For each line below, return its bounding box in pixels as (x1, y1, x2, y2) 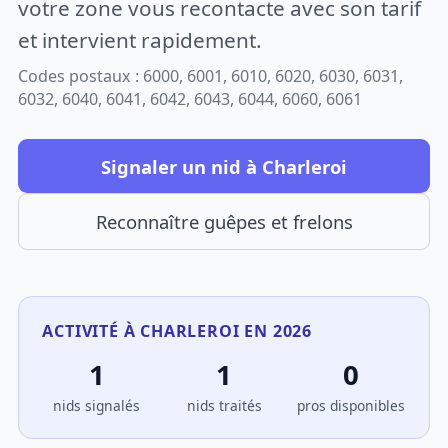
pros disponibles (297, 396, 406, 416)
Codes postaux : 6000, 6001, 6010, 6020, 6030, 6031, (18, 65, 404, 88)
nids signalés (53, 396, 141, 416)
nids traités (186, 396, 262, 416)
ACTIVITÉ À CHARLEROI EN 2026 (42, 319, 312, 342)
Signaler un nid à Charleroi (101, 153, 347, 179)
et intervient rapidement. (18, 25, 263, 54)
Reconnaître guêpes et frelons (95, 209, 353, 235)
